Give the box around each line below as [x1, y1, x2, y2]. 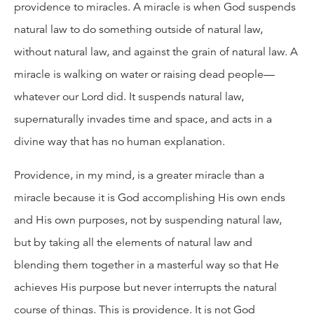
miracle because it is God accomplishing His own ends [14, 190, 285, 205]
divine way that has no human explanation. [14, 134, 225, 149]
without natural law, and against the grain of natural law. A [14, 44, 298, 59]
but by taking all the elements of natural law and [14, 235, 252, 250]
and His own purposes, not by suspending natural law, [14, 212, 282, 227]
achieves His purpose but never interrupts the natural [14, 280, 277, 294]
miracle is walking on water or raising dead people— [14, 67, 275, 81]
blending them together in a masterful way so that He [14, 257, 279, 272]
